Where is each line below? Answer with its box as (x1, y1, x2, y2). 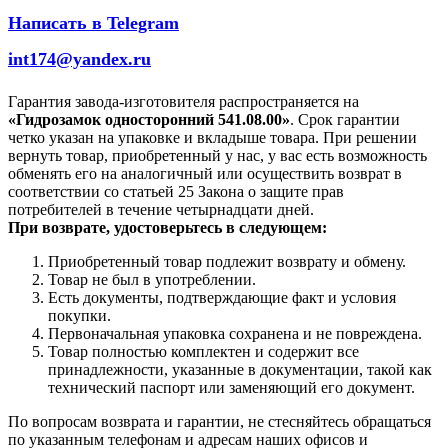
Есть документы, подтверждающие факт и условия (48, 288, 396, 306)
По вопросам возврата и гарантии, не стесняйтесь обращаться (8, 412, 431, 430)
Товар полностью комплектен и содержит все (48, 342, 359, 360)
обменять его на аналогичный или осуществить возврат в (8, 164, 402, 182)
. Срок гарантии (290, 110, 400, 128)
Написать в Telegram (8, 12, 179, 33)
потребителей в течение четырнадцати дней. (8, 200, 314, 218)
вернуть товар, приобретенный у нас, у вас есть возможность (8, 146, 427, 164)
